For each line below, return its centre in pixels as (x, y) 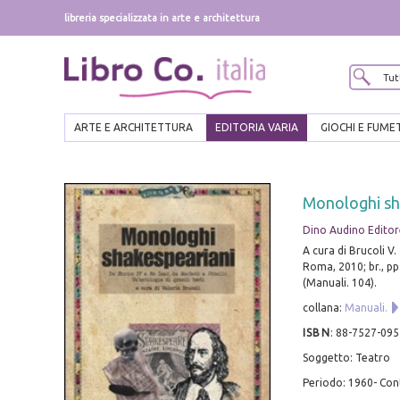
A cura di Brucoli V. (349, 251)
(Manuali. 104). (339, 283)
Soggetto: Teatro (346, 358)
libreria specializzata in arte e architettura (162, 18)
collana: (323, 308)
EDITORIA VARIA (257, 128)
